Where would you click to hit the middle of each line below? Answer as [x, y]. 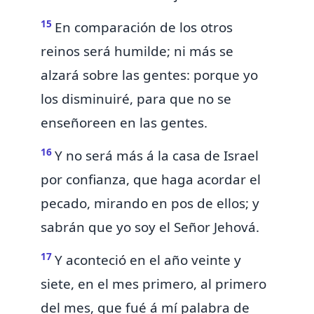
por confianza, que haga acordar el [151, 180]
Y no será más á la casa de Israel [157, 156]
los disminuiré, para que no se [136, 99]
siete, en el [76, 284]
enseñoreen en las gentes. [124, 123]
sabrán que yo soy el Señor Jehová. [150, 227]
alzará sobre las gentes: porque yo [149, 75]
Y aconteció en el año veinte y [148, 260]
